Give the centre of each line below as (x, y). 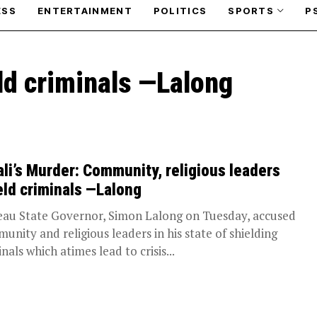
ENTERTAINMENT (85, 10)
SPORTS (251, 10)
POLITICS (180, 10)
